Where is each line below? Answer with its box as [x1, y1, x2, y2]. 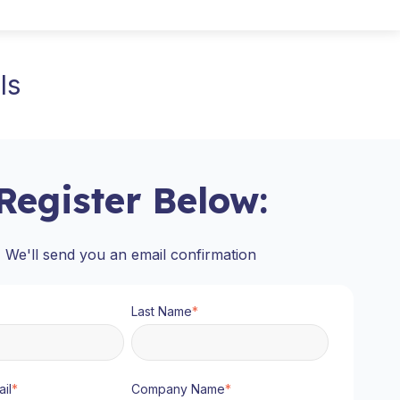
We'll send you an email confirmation [5, 246, 257, 264]
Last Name [130, 303, 192, 319]
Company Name [130, 381, 225, 397]
